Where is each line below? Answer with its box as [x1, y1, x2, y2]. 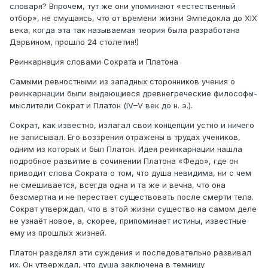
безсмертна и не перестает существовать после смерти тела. [10, 192, 254, 202]
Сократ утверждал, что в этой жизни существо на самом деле [10, 204, 257, 214]
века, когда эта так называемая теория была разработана [10, 25, 240, 35]
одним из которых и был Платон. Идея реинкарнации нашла [10, 144, 242, 154]
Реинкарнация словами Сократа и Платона [10, 57, 178, 67]
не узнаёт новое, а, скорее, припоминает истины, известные [10, 216, 246, 226]
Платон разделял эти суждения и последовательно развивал [10, 248, 251, 258]
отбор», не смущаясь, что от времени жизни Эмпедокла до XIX [10, 13, 257, 23]
